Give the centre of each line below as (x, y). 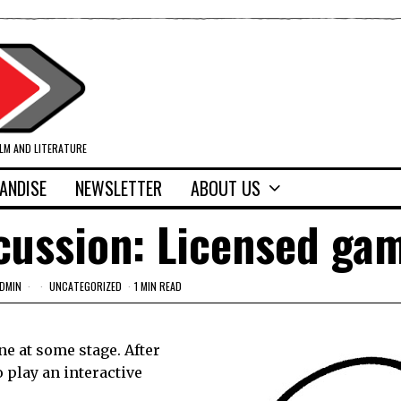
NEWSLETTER (119, 188)
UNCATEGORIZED (85, 286)
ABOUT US (226, 188)
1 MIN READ (158, 286)
